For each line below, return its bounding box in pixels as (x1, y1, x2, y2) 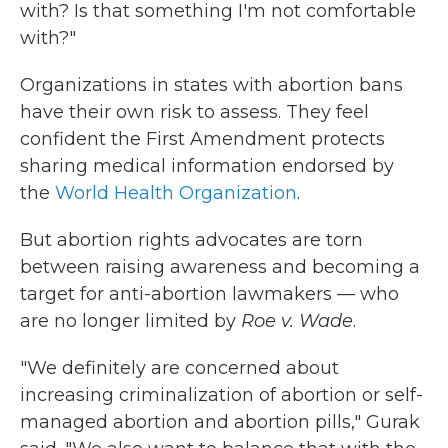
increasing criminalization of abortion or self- (20, 384, 423, 407)
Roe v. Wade (241, 310, 353, 333)
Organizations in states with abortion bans (20, 74, 403, 97)
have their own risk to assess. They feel (20, 101, 369, 124)
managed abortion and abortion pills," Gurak (20, 411, 420, 434)
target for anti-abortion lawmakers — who (20, 283, 399, 306)
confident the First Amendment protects (20, 128, 385, 151)
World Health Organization (55, 182, 297, 205)
